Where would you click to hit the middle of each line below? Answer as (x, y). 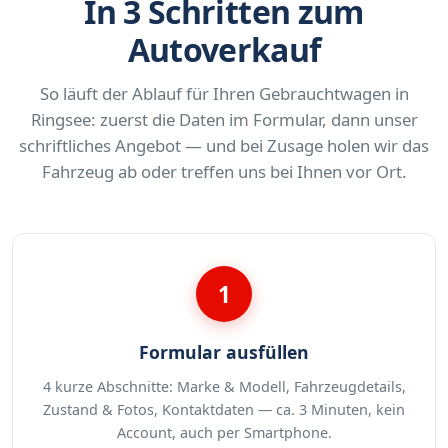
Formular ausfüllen (224, 352)
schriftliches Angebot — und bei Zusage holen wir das (224, 146)
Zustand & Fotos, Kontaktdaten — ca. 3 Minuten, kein (224, 410)
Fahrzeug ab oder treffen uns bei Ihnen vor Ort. (224, 172)
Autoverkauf (224, 50)
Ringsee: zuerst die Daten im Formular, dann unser (224, 120)
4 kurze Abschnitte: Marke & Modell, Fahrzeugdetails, (224, 387)
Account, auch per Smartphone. (224, 433)
